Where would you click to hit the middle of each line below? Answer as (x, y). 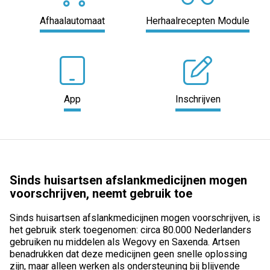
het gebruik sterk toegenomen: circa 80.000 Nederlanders (130, 230)
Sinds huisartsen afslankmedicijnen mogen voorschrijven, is (135, 218)
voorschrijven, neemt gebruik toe (101, 194)
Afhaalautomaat (72, 20)
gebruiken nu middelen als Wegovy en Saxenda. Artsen (125, 242)
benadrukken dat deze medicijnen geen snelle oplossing (128, 254)
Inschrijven (198, 99)
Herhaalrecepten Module (198, 20)
